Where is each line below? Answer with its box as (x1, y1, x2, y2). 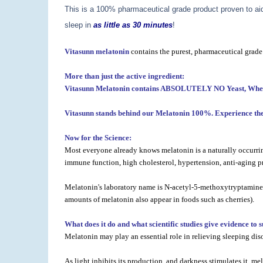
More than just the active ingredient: (65, 72, 184, 81)
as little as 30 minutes (93, 21, 173, 30)
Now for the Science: (65, 133, 131, 143)
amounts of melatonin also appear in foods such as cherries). (65, 195, 254, 204)
